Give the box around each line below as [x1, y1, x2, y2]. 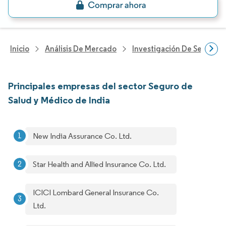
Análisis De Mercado [45, 44, 117, 53]
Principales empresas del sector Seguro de [8, 80, 193, 92]
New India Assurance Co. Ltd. [33, 131, 132, 141]
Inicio [10, 44, 29, 53]
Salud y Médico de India [8, 94, 110, 106]
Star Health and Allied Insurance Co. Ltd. [33, 159, 166, 169]
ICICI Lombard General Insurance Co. [33, 188, 159, 197]
